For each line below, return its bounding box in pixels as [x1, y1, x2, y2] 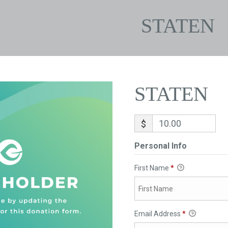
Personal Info [134, 141, 187, 151]
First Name [134, 164, 170, 172]
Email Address [134, 210, 182, 218]
